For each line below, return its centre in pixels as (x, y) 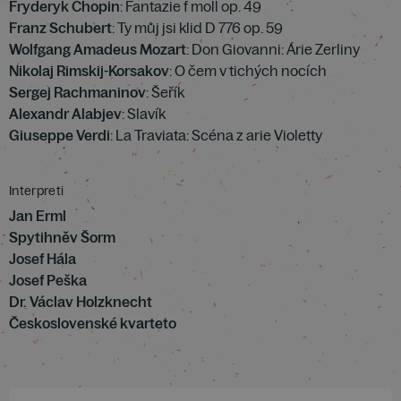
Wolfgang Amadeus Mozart (98, 49)
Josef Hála (43, 259)
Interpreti (37, 191)
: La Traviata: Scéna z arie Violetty (216, 135)
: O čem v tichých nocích (248, 71)
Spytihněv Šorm (62, 237)
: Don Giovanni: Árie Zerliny (273, 49)
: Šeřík (165, 92)
